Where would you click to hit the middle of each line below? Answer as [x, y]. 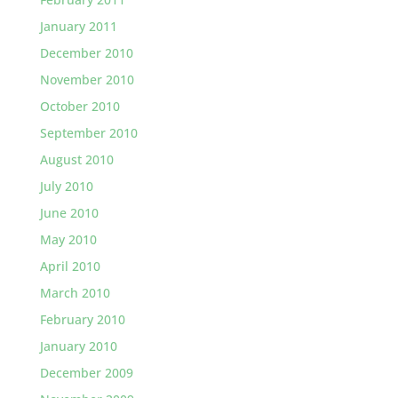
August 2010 [76, 159]
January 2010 [78, 346]
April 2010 [70, 266]
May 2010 [68, 239]
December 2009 [86, 373]
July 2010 [66, 186]
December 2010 [86, 53]
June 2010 [69, 213]
